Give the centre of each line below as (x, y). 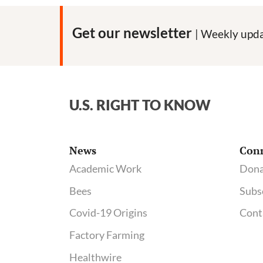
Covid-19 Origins (108, 213)
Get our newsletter (134, 32)
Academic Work (105, 168)
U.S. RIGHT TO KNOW (140, 104)
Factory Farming (107, 235)
